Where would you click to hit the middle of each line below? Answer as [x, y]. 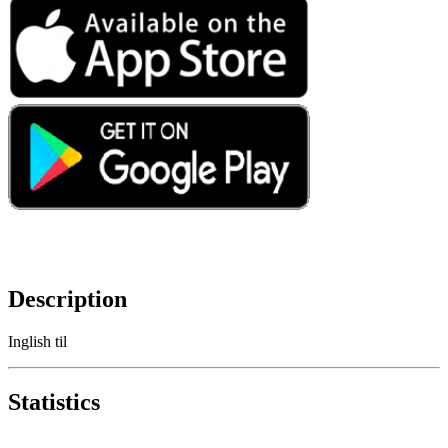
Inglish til [37, 341]
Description [67, 298]
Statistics [54, 401]
